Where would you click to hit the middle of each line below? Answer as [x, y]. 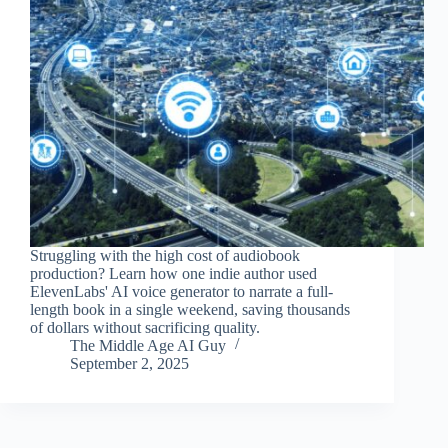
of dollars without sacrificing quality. [145, 328]
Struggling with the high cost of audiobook [165, 256]
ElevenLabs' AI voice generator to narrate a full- [181, 292]
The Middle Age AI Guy [148, 346]
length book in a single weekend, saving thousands [190, 310]
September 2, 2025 [129, 364]
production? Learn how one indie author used [173, 274]
